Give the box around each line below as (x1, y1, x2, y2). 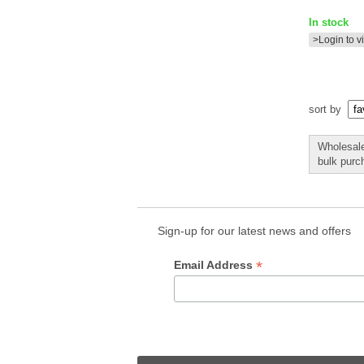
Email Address (174, 258, 256, 271)
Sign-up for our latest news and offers (158, 224, 351, 237)
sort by (309, 103, 344, 115)
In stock (309, 16, 349, 28)
